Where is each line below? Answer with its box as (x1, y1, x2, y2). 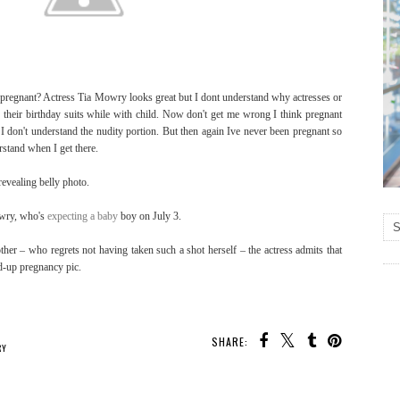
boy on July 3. (118, 210, 181, 223)
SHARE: (212, 334, 248, 350)
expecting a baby (47, 210, 118, 223)
